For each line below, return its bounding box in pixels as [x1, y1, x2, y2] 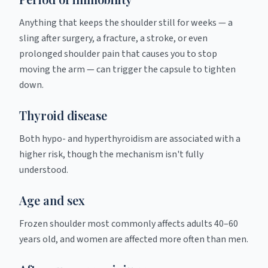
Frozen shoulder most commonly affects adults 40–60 [19, 217, 238, 230]
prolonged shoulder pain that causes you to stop [19, 47, 217, 60]
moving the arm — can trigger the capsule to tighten [19, 63, 236, 76]
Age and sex [19, 192, 85, 208]
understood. [19, 163, 68, 176]
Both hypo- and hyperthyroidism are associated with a [19, 132, 240, 145]
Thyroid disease [19, 107, 107, 123]
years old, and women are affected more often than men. [19, 233, 248, 246]
